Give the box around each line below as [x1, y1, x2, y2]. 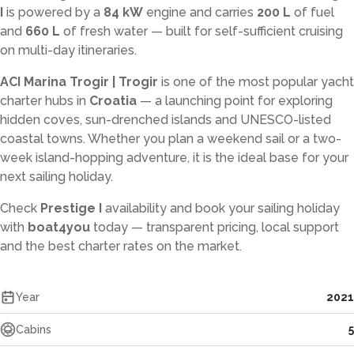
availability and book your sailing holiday [102, 201, 340, 216]
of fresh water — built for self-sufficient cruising [60, 24, 343, 39]
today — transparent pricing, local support [90, 220, 339, 235]
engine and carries [143, 5, 257, 20]
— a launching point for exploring [137, 93, 333, 108]
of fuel [291, 5, 334, 20]
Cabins [16, 323, 51, 336]
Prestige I [40, 201, 102, 216]
